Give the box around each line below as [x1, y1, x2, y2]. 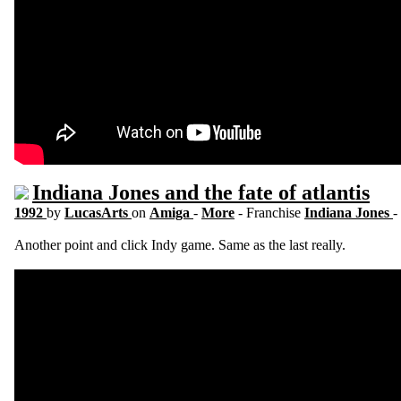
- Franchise [238, 205, 304, 220]
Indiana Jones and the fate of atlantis [32, 181, 370, 204]
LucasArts [64, 205, 132, 220]
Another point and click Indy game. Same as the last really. [14, 237, 346, 252]
